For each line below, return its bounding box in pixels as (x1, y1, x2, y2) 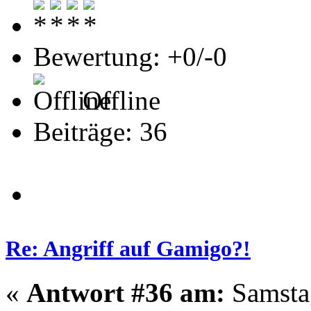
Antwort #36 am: (26, 277, 225, 308)
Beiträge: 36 (33, 116, 167, 146)
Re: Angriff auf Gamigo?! (6, 235, 251, 261)
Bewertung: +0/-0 (33, 41, 227, 72)
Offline (76, 85, 160, 115)
